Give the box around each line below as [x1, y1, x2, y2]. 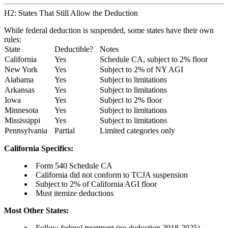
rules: [4, 35, 21, 44]
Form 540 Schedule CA [36, 161, 112, 170]
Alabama [5, 75, 34, 84]
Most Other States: [4, 206, 69, 215]
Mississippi [5, 116, 40, 125]
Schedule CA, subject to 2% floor [100, 55, 208, 64]
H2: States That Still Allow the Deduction [4, 9, 138, 18]
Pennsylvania [5, 126, 47, 135]
